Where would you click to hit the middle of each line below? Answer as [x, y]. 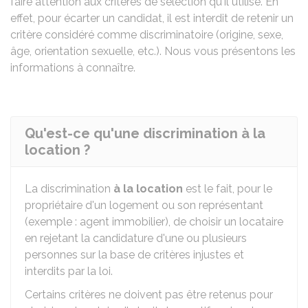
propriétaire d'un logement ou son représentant [144, 205]
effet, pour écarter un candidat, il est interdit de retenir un [152, 18]
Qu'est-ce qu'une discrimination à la [145, 133]
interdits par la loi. [69, 271]
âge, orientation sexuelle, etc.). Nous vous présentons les [153, 51]
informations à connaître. [73, 68]
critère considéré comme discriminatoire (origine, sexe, [147, 35]
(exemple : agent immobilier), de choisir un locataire [154, 222]
